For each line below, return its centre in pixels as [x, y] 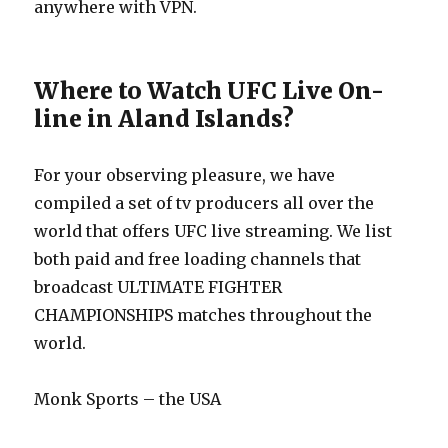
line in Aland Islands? [164, 118]
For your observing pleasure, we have [185, 175]
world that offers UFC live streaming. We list [213, 231]
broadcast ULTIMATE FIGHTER [158, 287]
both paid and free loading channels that [198, 259]
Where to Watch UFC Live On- [209, 90]
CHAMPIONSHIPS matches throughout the [203, 315]
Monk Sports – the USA [128, 399]
